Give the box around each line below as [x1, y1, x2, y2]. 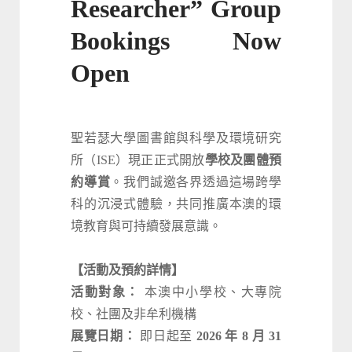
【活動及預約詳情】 [71, 263, 184, 277]
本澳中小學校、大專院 [140, 285, 281, 299]
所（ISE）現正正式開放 [71, 153, 205, 167]
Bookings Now [71, 27, 281, 56]
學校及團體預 [204, 153, 282, 167]
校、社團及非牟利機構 [71, 307, 196, 321]
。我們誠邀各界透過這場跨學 [110, 175, 282, 189]
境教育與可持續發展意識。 [71, 219, 222, 233]
